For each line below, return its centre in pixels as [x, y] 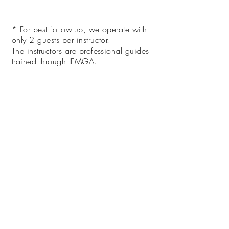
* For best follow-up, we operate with [79, 29]
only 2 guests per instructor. [61, 40]
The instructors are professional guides [81, 51]
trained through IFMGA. [54, 61]
